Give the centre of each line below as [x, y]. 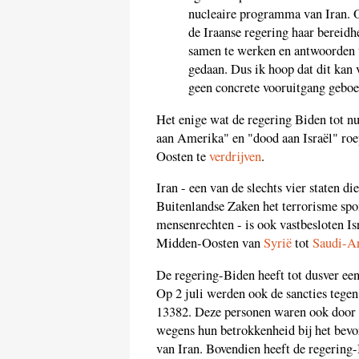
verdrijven [235, 156]
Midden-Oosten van [210, 243]
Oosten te [183, 156]
